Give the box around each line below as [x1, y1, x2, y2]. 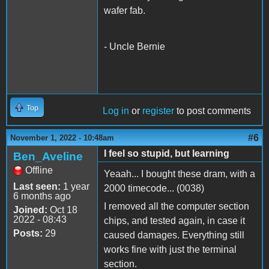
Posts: [13, 228, 43, 239]
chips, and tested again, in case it [104, 216, 245, 226]
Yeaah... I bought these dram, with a [104, 169, 255, 180]
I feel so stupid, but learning [104, 148, 229, 159]
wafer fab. [104, 5, 145, 16]
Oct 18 [47, 205, 77, 216]
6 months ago [13, 191, 71, 202]
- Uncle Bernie [104, 41, 165, 52]
